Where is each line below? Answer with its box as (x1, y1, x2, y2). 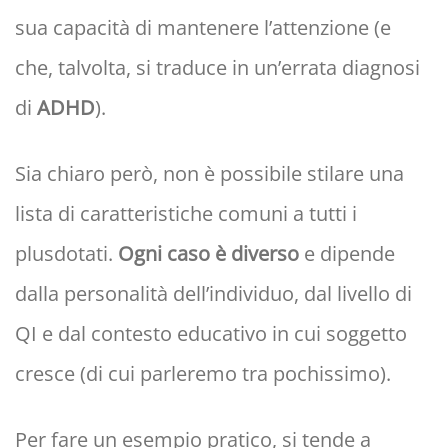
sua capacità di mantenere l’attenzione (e (15, 14, 391, 42)
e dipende (299, 240, 395, 268)
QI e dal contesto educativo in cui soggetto (15, 320, 407, 348)
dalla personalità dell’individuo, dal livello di (15, 280, 412, 308)
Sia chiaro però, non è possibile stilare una (15, 160, 404, 188)
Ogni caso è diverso (118, 240, 299, 268)
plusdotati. (15, 240, 118, 268)
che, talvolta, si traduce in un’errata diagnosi (15, 54, 420, 82)
